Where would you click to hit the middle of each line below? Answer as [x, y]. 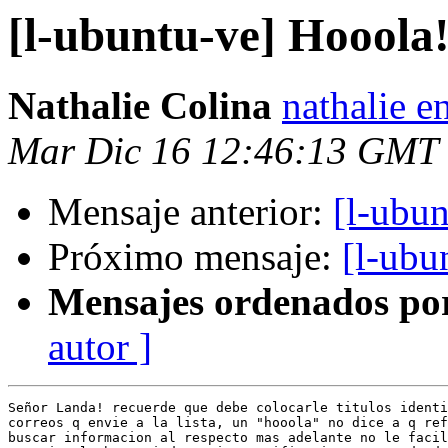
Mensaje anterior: [190, 212]
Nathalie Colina [140, 106]
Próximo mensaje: [195, 257]
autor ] [100, 347]
